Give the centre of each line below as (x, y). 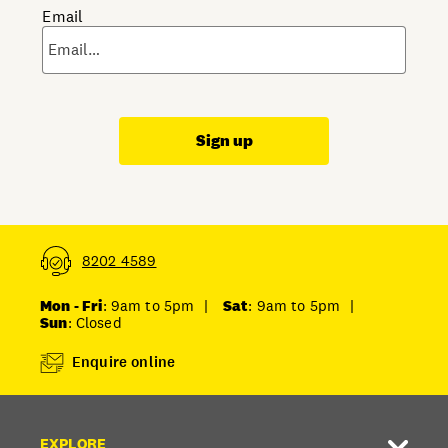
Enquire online (124, 362)
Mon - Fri (71, 305)
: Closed (94, 322)
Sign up (224, 140)
